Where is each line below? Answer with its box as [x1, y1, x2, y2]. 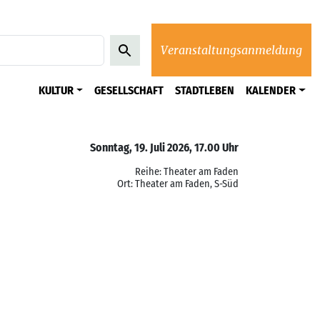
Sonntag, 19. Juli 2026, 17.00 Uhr [90, 140, 239, 154]
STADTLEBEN [175, 84, 235, 98]
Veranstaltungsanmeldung [161, 43, 302, 58]
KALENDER [246, 84, 296, 98]
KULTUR [38, 84, 74, 98]
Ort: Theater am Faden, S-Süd [117, 177, 239, 190]
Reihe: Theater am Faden [135, 165, 239, 178]
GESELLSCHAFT [94, 84, 164, 98]
